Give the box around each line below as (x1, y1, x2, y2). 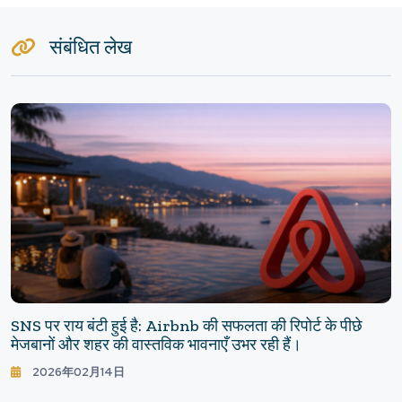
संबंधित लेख (49, 34, 132, 59)
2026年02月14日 (32, 363, 125, 380)
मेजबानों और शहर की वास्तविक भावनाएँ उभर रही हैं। (11, 334, 301, 354)
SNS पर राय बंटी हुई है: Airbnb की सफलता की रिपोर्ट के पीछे (11, 315, 363, 336)
